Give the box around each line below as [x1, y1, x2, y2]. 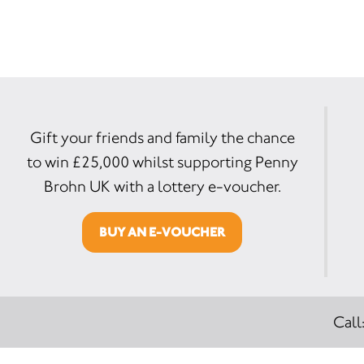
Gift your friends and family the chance [29, 128, 295, 147]
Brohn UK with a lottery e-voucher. [43, 177, 281, 196]
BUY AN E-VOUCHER [99, 224, 226, 240]
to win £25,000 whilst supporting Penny [26, 153, 298, 171]
